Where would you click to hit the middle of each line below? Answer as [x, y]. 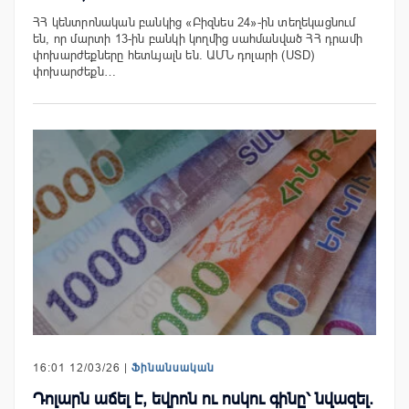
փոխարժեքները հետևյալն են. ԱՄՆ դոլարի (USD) [174, 55]
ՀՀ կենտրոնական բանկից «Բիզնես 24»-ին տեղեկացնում [194, 22]
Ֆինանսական [173, 368]
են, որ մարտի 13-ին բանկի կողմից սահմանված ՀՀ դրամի [198, 38]
